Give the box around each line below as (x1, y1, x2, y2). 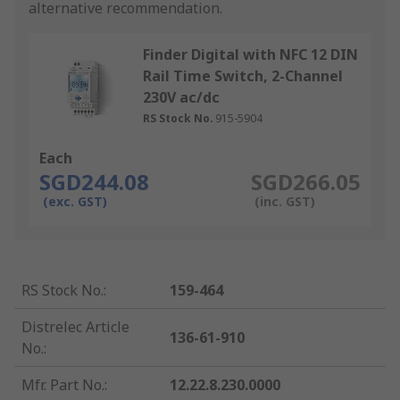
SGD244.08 (39, 167, 149, 197)
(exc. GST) (43, 193, 107, 211)
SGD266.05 (250, 167, 361, 197)
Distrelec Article (21, 317, 129, 337)
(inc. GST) (254, 193, 315, 211)
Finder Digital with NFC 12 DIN (143, 45, 358, 65)
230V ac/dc (143, 87, 220, 108)
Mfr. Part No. (21, 375, 104, 396)
